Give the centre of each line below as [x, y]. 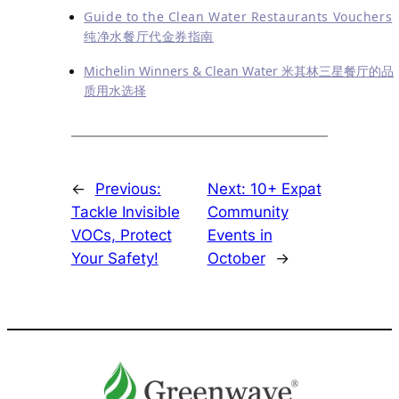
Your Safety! [114, 258]
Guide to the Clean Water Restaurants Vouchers [238, 16]
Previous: [128, 188]
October [236, 258]
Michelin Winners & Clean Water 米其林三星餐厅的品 [239, 70]
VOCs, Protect [121, 235]
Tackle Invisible [125, 212]
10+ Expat [285, 188]
